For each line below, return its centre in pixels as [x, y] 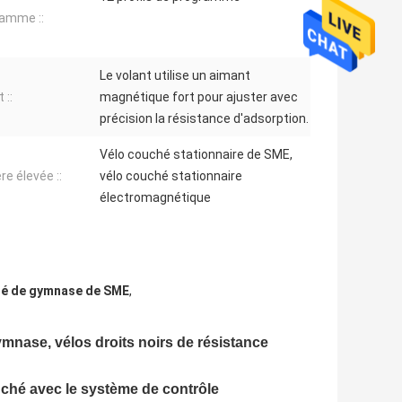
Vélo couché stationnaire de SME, [196, 155]
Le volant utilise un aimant [175, 76]
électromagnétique [155, 198]
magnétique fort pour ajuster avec [199, 97]
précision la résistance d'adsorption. [204, 119]
